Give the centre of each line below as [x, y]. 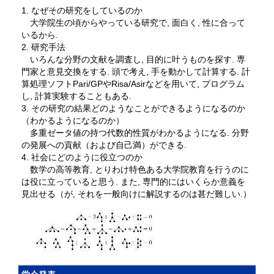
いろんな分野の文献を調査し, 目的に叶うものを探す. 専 [133, 60]
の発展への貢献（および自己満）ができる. [104, 145]
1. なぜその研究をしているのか [82, 11]
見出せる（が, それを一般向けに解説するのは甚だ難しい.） [136, 194]
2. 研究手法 [43, 47]
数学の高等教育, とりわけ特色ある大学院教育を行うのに [135, 170]
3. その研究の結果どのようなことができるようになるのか [133, 109]
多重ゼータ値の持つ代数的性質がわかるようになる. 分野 [135, 133]
